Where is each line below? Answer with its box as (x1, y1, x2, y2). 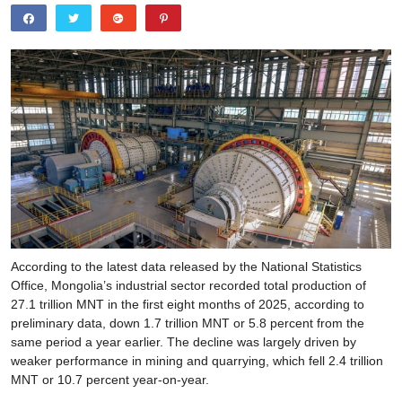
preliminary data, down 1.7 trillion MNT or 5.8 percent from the (11, 315, 364, 330)
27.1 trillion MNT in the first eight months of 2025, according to (11, 296, 364, 311)
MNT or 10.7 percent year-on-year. (11, 371, 209, 387)
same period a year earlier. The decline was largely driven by (11, 334, 356, 349)
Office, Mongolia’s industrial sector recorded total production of (11, 277, 366, 293)
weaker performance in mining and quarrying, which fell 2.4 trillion (11, 353, 383, 368)
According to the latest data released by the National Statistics (11, 258, 362, 274)
